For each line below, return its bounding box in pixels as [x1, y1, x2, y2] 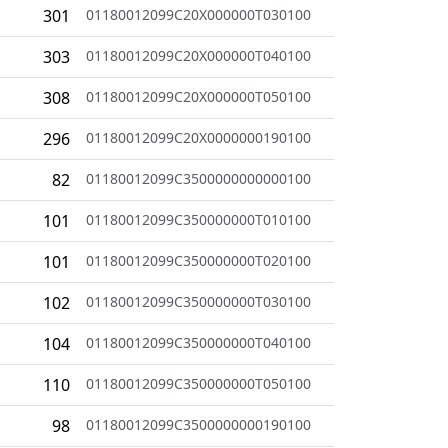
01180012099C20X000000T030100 [86, 4, 311, 24]
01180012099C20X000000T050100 [86, 86, 311, 106]
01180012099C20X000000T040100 [86, 45, 311, 65]
